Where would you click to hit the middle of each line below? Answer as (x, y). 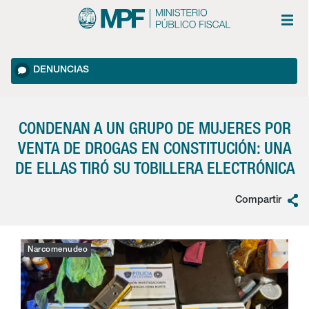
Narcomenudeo (58, 250)
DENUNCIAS (61, 71)
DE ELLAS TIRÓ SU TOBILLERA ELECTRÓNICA (154, 170)
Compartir (258, 201)
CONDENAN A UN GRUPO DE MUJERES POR (154, 130)
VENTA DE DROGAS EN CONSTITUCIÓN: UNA (154, 150)
